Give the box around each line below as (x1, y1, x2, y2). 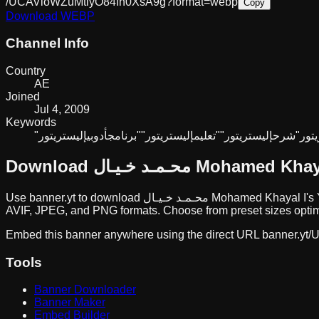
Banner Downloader (34, 283, 136, 296)
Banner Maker (34, 296, 105, 309)
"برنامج (108, 130, 141, 142)
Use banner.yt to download (6, 192, 143, 204)
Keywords (6, 116, 56, 129)
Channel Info (6, 36, 89, 51)
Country (6, 65, 46, 78)
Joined (6, 90, 40, 103)
